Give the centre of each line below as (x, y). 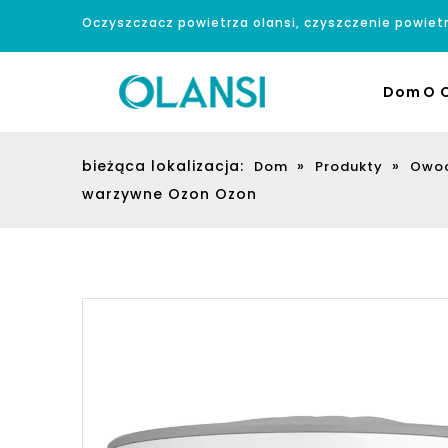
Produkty (349, 166)
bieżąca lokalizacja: (163, 166)
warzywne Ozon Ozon (169, 194)
